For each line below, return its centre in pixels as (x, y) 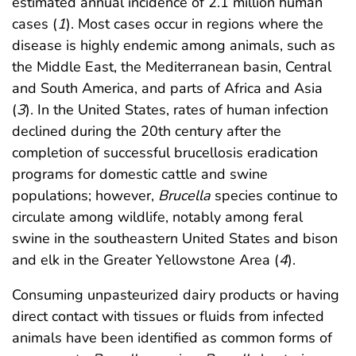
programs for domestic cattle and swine (140, 174)
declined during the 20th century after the (147, 131)
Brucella (184, 195)
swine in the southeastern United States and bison (175, 238)
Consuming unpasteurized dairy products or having (176, 294)
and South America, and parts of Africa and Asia (167, 88)
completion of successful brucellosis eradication (165, 152)
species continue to (274, 195)
